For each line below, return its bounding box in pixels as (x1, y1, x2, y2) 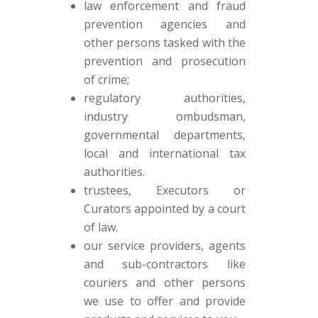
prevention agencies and (83, 16, 246, 32)
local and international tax (83, 146, 246, 161)
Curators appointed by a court (83, 201, 246, 216)
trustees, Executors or (83, 182, 246, 198)
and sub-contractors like (83, 256, 246, 272)
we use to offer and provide (83, 293, 246, 309)
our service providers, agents (83, 238, 246, 253)
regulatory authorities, (83, 90, 246, 106)
